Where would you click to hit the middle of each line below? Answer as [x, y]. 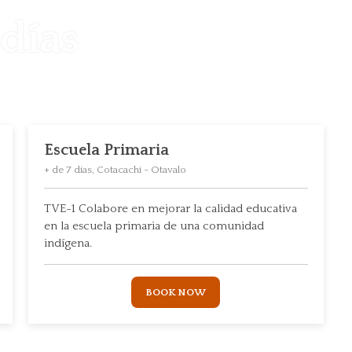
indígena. [68, 243]
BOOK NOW [176, 292]
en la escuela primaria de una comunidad [154, 226]
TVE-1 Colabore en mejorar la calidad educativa [170, 209]
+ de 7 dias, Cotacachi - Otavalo [115, 170]
